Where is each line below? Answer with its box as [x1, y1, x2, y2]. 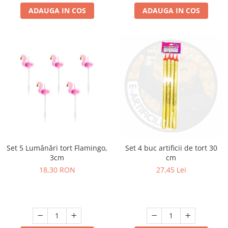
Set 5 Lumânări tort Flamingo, [7, 143, 107, 153]
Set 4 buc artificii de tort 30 [125, 143, 217, 153]
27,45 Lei [156, 165, 186, 175]
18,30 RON [39, 165, 75, 175]
